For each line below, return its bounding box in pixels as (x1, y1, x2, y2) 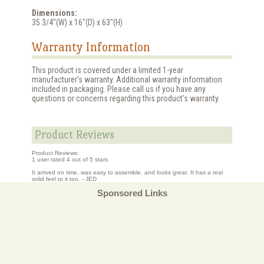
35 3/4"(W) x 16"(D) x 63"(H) (32, 17, 123, 27)
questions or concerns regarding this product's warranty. (32, 94, 220, 104)
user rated (35, 156, 67, 163)
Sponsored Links (97, 188, 167, 199)
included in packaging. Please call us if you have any (32, 84, 206, 94)
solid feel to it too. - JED (32, 176, 97, 183)
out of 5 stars (70, 156, 108, 163)
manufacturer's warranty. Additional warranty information (32, 75, 222, 85)
